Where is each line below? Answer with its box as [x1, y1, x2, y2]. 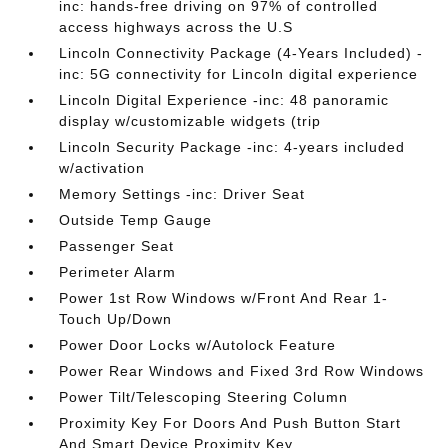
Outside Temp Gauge [59, 212, 213, 228]
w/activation [59, 160, 146, 176]
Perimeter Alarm [59, 264, 177, 280]
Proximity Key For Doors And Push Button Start [59, 415, 402, 431]
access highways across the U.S [59, 19, 294, 35]
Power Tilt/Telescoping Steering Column [59, 389, 349, 405]
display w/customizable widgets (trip [59, 113, 322, 129]
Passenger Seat [59, 238, 175, 254]
